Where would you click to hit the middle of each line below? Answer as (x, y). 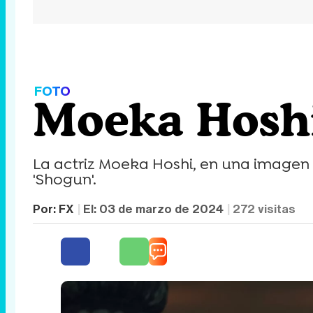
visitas (275, 209)
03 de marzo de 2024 (161, 209)
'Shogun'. (65, 179)
